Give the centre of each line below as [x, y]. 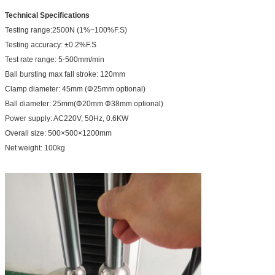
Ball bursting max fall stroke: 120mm [65, 74]
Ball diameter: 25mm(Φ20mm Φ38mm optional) [84, 103]
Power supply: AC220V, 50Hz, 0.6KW [67, 118]
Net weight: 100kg [35, 148]
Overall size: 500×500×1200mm [58, 133]
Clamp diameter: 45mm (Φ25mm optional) [75, 89]
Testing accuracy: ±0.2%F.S [51, 45]
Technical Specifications [47, 15]
